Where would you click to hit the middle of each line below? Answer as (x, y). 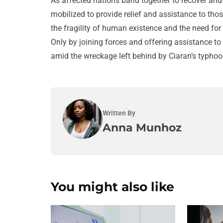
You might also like (112, 187)
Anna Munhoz (142, 127)
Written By (119, 113)
